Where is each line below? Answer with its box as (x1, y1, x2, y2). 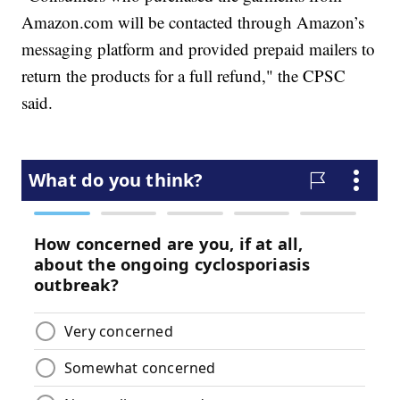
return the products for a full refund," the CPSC (21, 64, 346, 87)
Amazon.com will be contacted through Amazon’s (21, 11, 365, 34)
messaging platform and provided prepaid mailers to (21, 37, 376, 61)
